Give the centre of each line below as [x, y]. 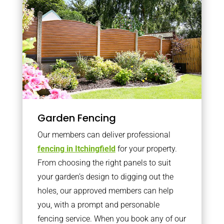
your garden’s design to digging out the [105, 176]
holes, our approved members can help [105, 190]
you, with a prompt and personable [98, 204]
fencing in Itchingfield [76, 148]
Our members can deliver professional [104, 134]
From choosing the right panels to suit [104, 162]
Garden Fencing [76, 118]
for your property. [146, 148]
